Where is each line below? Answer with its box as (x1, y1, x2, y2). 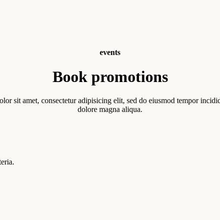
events (100, 48, 120, 57)
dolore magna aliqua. (78, 105, 142, 114)
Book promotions (52, 67, 168, 85)
